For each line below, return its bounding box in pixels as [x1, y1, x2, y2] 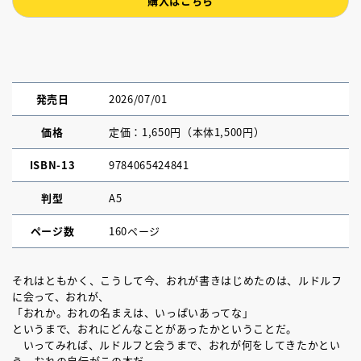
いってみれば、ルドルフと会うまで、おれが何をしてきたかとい [12, 337, 341, 352]
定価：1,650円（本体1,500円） [109, 124, 265, 139]
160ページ [109, 223, 160, 239]
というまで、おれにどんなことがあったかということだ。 [12, 321, 297, 336]
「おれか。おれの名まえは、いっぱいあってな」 [12, 305, 254, 320]
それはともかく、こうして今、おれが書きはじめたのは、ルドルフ [12, 272, 342, 288]
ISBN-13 [29, 157, 76, 172]
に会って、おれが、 [12, 288, 110, 304]
